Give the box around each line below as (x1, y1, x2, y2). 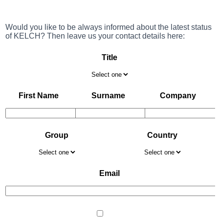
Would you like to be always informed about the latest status (5, 22, 212, 31)
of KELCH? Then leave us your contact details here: (5, 31, 185, 40)
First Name (19, 91, 59, 100)
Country (147, 131, 177, 139)
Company (160, 91, 197, 100)
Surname (91, 91, 126, 100)
